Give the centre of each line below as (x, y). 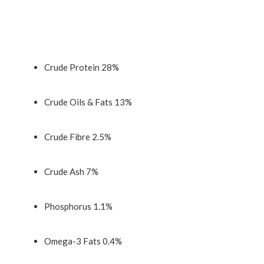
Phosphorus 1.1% (78, 206)
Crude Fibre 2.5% (78, 136)
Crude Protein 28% (82, 67)
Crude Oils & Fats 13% (88, 102)
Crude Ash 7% (71, 171)
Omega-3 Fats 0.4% (83, 241)
